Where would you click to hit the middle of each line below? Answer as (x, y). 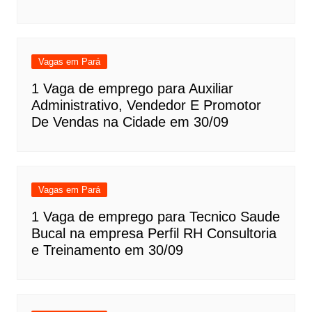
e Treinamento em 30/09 (107, 250)
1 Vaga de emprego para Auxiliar (132, 88)
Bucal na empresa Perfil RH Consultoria (154, 233)
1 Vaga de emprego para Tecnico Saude (155, 216)
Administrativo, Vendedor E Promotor (146, 105)
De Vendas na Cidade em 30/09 (130, 122)
